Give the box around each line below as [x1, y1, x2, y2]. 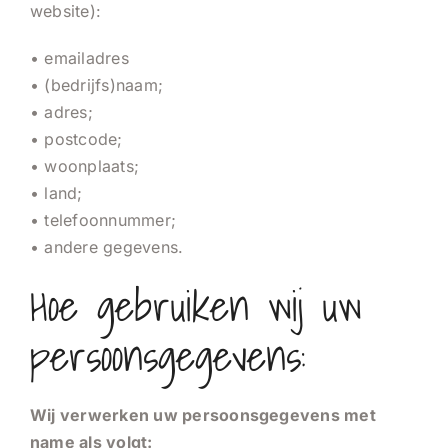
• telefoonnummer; [30, 209, 177, 230]
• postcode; [30, 128, 123, 149]
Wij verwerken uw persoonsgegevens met [30, 404, 376, 425]
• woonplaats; [30, 155, 140, 176]
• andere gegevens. [30, 236, 184, 257]
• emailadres [30, 47, 129, 68]
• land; [30, 182, 83, 203]
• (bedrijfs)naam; [30, 74, 164, 95]
